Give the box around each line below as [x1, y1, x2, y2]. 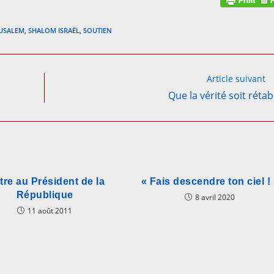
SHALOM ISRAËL [28, 26, 80, 35]
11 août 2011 [28, 206, 73, 217]
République [16, 190, 73, 201]
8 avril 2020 [195, 192, 235, 203]
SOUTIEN [83, 26, 112, 35]
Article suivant [207, 73, 266, 85]
